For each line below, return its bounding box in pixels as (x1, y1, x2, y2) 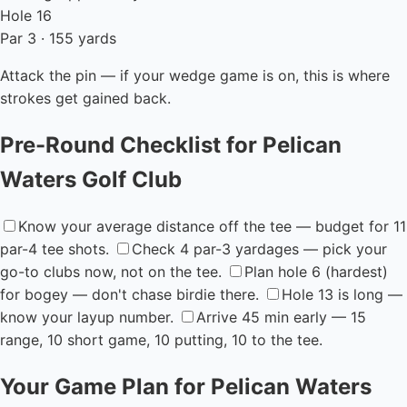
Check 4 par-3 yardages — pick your (132, 239, 387, 258)
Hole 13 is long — (282, 284, 402, 303)
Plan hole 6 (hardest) (244, 262, 388, 281)
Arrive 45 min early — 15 (196, 307, 366, 326)
